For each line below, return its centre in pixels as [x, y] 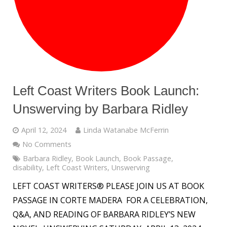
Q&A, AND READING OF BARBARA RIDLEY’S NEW [104, 214]
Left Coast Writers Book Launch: [106, 90]
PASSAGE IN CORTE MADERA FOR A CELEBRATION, [110, 200]
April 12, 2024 [44, 130]
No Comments [47, 144]
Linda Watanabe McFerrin [126, 130]
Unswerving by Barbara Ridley [100, 109]
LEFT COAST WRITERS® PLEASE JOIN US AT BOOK [108, 186]
